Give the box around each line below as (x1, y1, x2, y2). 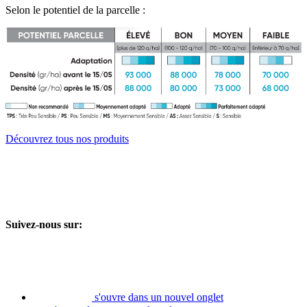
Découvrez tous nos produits (5, 133, 129, 145)
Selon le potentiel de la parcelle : (5, 3, 145, 16)
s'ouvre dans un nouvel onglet (95, 291, 223, 303)
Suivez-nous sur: (5, 218, 82, 230)
